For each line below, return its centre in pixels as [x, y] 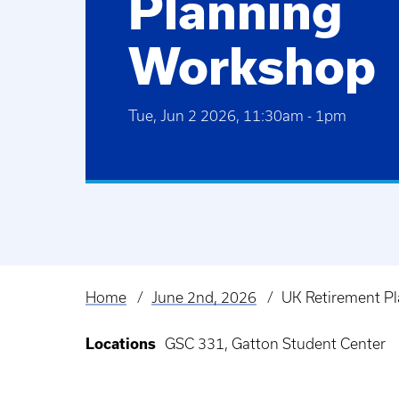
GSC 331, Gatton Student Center [275, 343]
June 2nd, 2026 [204, 297]
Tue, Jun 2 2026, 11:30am [216, 115]
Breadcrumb [134, 311]
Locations [121, 343]
